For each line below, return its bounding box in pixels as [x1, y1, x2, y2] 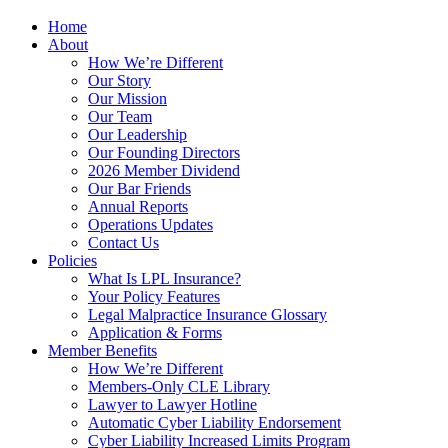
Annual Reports [88, 198, 188, 216]
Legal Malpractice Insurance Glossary [88, 306, 327, 324]
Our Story [88, 72, 151, 90]
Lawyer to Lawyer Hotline [88, 396, 257, 414]
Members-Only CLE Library [88, 378, 270, 396]
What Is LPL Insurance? [88, 270, 241, 288]
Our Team [88, 108, 152, 126]
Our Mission [88, 90, 167, 108]
